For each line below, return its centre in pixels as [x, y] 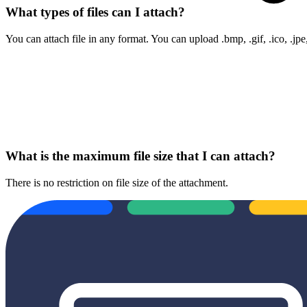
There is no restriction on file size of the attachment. [117, 183]
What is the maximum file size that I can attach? [142, 156]
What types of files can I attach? [97, 12]
